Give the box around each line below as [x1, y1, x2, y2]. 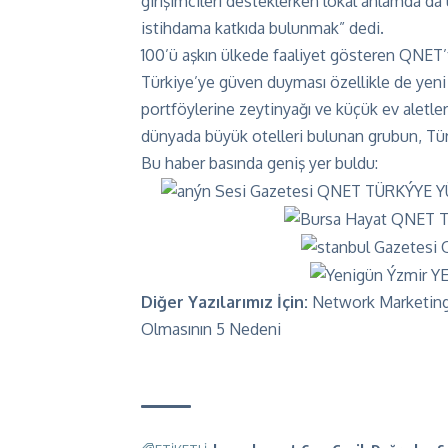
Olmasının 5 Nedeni [141, 319, 281, 339]
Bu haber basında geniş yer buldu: [141, 153, 378, 173]
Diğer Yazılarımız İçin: [141, 292, 312, 312]
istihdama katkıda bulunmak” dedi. [141, 18, 384, 38]
